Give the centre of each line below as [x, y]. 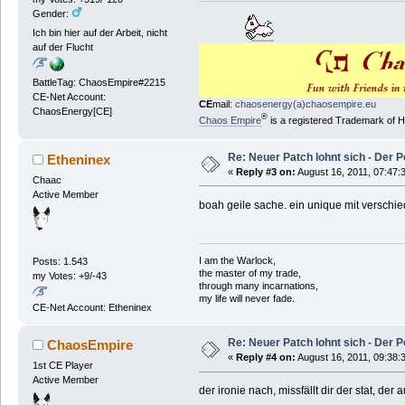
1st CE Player [62, 366]
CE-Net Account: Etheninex [92, 308]
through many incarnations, [258, 285]
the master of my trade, [250, 273]
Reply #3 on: [265, 171]
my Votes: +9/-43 [69, 276]
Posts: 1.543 [60, 262]
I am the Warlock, [237, 260]
